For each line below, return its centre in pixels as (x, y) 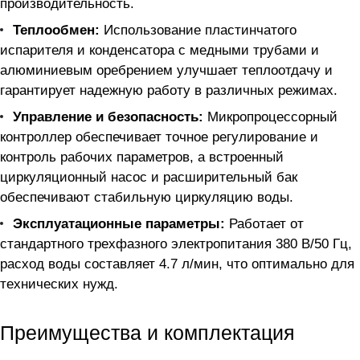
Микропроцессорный (270, 117)
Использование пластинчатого (198, 31)
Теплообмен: (56, 31)
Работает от (264, 224)
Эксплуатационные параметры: (119, 224)
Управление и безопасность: (108, 117)
